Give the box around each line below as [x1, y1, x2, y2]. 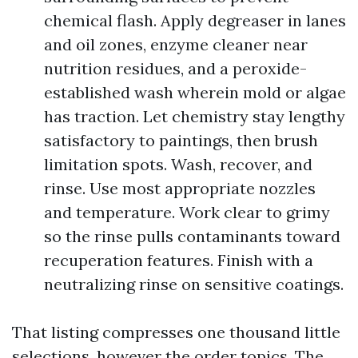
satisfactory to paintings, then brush [44, 130, 318, 150]
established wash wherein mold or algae [44, 82, 346, 102]
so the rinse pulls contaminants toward [44, 226, 340, 246]
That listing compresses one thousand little [12, 322, 340, 342]
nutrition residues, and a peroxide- [44, 58, 307, 78]
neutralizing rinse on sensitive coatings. [44, 274, 344, 294]
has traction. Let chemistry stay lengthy [44, 106, 345, 126]
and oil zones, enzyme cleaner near [44, 34, 308, 54]
